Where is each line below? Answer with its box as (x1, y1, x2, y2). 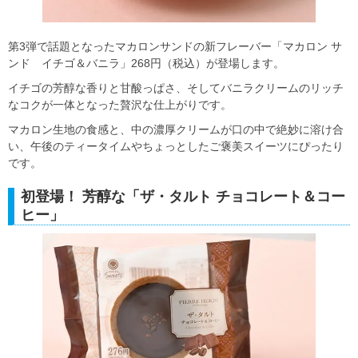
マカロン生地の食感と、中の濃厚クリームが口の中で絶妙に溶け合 (8, 122, 344, 136)
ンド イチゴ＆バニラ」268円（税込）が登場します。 (8, 56, 284, 70)
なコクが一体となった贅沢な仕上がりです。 (8, 97, 232, 111)
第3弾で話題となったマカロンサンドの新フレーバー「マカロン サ (8, 39, 342, 53)
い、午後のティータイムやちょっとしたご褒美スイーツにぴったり (8, 139, 344, 153)
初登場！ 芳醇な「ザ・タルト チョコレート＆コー (21, 188, 345, 205)
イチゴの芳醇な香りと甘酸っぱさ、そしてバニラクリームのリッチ (8, 81, 344, 94)
